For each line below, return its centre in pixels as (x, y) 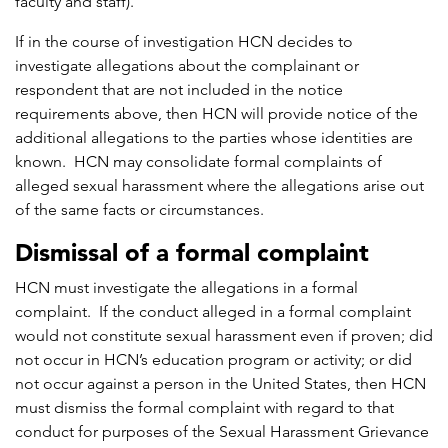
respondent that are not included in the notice (179, 90)
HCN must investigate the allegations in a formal (186, 288)
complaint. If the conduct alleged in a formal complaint (213, 312)
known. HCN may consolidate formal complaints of (198, 162)
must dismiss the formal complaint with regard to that (204, 408)
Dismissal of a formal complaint (192, 253)
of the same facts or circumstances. (139, 210)
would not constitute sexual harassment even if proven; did (224, 336)
